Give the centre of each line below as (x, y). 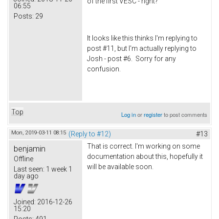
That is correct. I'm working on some (143, 146)
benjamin (30, 149)
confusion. (104, 69)
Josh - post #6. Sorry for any (131, 58)
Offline (23, 159)
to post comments (185, 115)
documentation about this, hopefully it (145, 157)
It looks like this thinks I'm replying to (142, 38)
